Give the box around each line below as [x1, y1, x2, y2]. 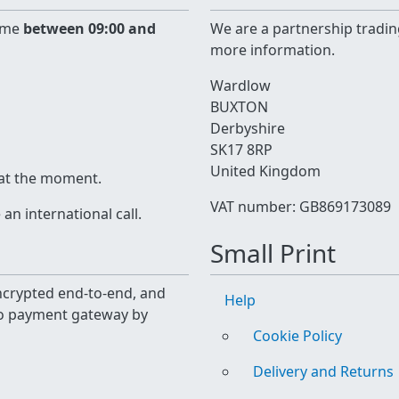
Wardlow [210, 76, 271, 95]
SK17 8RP [210, 140, 273, 159]
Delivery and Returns [253, 362, 394, 381]
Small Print [210, 236, 336, 270]
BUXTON [210, 97, 268, 117]
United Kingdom [210, 161, 321, 181]
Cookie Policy [253, 326, 342, 346]
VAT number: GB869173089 [210, 197, 391, 216]
